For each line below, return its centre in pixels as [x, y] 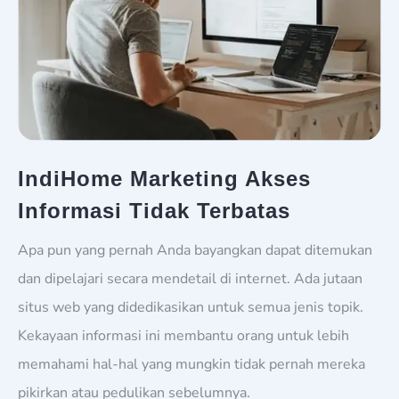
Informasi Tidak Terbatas [154, 210]
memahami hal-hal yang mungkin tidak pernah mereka [191, 364]
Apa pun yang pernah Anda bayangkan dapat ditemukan [195, 250]
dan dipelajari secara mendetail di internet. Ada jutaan [190, 278]
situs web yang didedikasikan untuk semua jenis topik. [191, 307]
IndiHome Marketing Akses [164, 178]
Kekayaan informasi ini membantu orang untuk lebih [183, 335]
